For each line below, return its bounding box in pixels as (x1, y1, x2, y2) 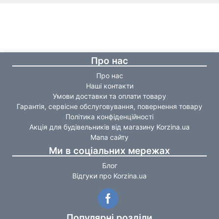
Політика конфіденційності (66, 112, 153, 121)
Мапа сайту (90, 133, 129, 141)
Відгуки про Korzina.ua (72, 172, 147, 180)
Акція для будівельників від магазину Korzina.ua (29, 123, 190, 131)
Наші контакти (86, 82, 133, 90)
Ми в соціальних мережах (49, 145, 170, 156)
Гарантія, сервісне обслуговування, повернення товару (17, 102, 202, 110)
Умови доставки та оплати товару (53, 92, 166, 100)
